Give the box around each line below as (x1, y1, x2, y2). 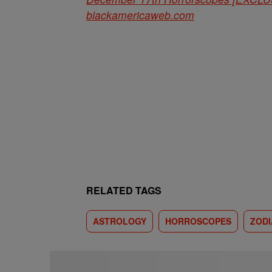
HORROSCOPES (165, 215, 231, 227)
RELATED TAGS (86, 183, 161, 197)
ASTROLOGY (93, 215, 146, 227)
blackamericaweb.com (86, 7, 194, 22)
